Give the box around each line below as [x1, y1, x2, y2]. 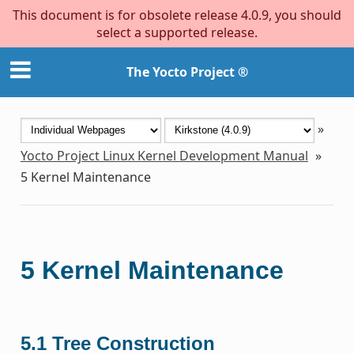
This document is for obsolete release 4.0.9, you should [13, 6, 341, 24]
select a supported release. [96, 24, 258, 41]
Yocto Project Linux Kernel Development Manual [20, 146, 308, 164]
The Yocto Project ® [126, 63, 248, 81]
